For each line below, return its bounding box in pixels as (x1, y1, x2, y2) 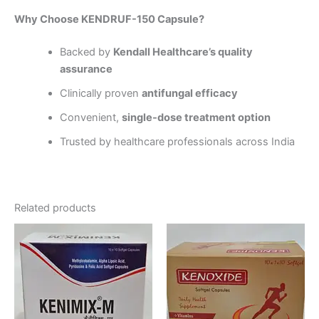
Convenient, (59, 111, 122, 125)
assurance (59, 63, 113, 76)
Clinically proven (59, 87, 142, 100)
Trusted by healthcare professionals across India (59, 135, 295, 149)
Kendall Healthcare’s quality (113, 46, 253, 59)
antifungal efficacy (141, 87, 238, 100)
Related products (14, 201, 96, 214)
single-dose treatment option (121, 111, 271, 125)
